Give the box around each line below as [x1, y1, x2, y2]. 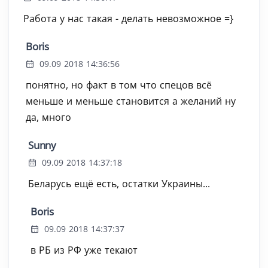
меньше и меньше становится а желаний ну [26, 95, 236, 108]
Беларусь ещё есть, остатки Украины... [28, 177, 210, 190]
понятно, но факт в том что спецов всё [26, 78, 212, 92]
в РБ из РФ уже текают [31, 243, 138, 257]
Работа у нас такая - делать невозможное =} [23, 12, 233, 25]
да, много [26, 111, 71, 124]
